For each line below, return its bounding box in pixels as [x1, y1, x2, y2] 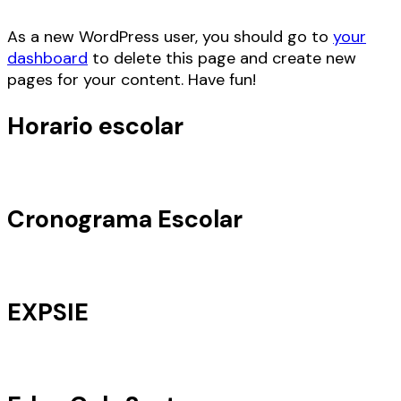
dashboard [7, 47, 88, 69]
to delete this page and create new [88, 47, 356, 69]
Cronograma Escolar [7, 203, 243, 235]
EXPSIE [7, 295, 89, 328]
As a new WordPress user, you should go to [7, 25, 333, 47]
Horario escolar [7, 110, 183, 142]
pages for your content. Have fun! [7, 68, 256, 90]
